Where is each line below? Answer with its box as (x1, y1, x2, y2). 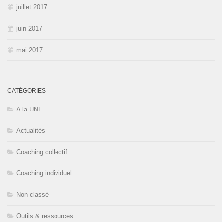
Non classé (16, 191, 49, 199)
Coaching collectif (16, 148, 67, 156)
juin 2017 (16, 25, 42, 33)
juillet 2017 (16, 3, 47, 11)
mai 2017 (16, 46, 43, 54)
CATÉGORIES (7, 87, 46, 95)
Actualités (16, 127, 45, 135)
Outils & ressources (16, 212, 73, 220)
